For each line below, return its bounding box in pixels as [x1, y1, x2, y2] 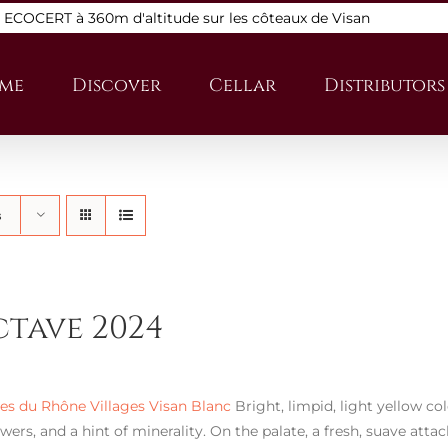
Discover [72, 73, 161, 98]
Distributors [324, 73, 445, 98]
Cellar [209, 73, 276, 98]
